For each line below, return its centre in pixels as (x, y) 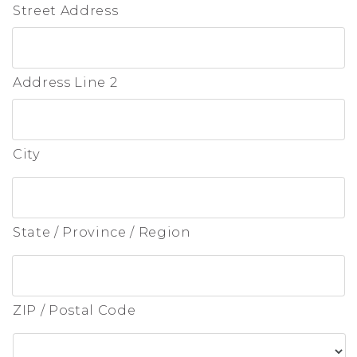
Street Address (66, 10)
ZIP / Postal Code (75, 310)
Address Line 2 (65, 82)
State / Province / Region (102, 232)
